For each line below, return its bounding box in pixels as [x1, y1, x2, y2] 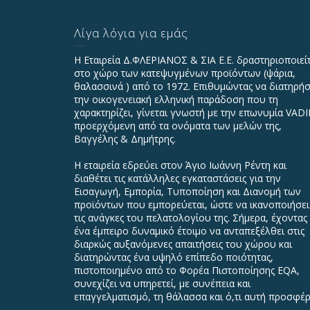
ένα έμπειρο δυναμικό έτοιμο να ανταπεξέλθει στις [74, 224, 304, 237]
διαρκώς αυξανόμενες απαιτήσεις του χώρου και [74, 237, 292, 250]
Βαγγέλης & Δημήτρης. [74, 131, 176, 145]
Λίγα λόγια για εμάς [74, 24, 188, 41]
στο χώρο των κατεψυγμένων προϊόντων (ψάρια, [74, 66, 295, 80]
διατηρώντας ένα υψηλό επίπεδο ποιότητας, [74, 250, 273, 264]
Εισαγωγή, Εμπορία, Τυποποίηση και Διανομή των [74, 184, 301, 198]
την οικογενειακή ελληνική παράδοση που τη [74, 92, 278, 106]
